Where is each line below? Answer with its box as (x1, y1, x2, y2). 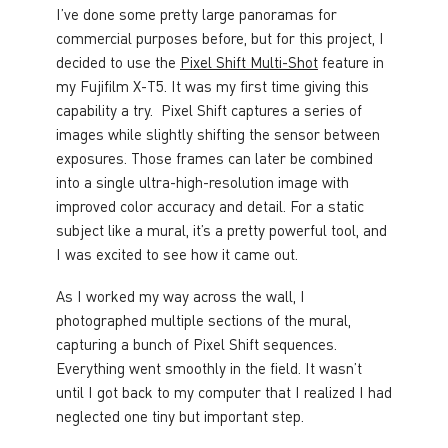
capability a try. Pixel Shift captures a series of (56, 99, 362, 120)
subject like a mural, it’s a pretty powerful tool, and (56, 219, 387, 240)
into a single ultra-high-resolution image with (56, 171, 349, 192)
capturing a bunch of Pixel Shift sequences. (56, 333, 337, 354)
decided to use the (56, 51, 180, 72)
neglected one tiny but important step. (56, 405, 304, 426)
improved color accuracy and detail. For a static (56, 195, 364, 216)
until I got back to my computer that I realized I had (56, 381, 392, 402)
